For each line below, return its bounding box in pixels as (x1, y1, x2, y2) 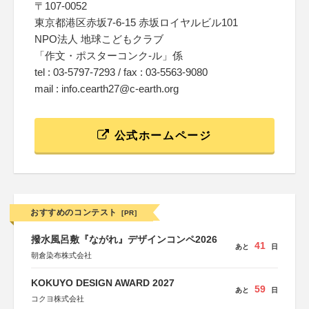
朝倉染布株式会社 (31, 251, 92, 259)
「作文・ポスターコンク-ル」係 (34, 50, 183, 61)
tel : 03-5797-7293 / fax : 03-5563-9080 (34, 66, 208, 78)
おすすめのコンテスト (30, 208, 117, 217)
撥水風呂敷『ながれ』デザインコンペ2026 (31, 234, 217, 245)
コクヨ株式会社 (31, 295, 84, 303)
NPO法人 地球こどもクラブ (34, 33, 163, 45)
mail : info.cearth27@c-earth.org (34, 83, 179, 94)
